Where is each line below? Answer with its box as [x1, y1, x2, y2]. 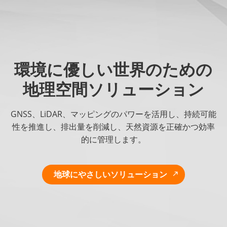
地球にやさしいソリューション [54, 168, 168, 180]
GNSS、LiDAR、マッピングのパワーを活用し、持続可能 [10, 108, 216, 120]
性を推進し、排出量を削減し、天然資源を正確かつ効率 [12, 121, 215, 133]
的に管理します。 [81, 134, 146, 145]
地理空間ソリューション [22, 78, 204, 100]
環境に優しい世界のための [14, 58, 213, 80]
